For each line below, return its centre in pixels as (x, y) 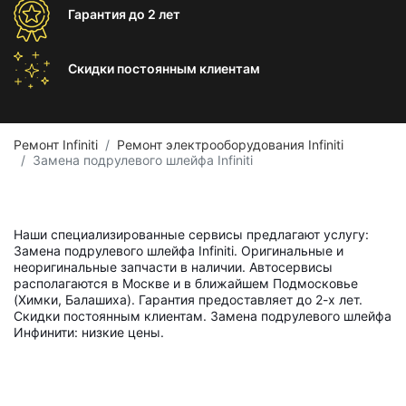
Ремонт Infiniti (56, 145)
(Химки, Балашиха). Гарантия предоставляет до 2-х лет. (188, 300)
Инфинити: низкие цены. (89, 332)
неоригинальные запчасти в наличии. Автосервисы (173, 267)
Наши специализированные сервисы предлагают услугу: (191, 234)
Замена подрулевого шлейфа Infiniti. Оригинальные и (179, 251)
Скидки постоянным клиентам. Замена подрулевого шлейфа (203, 316)
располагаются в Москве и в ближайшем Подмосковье (186, 283)
